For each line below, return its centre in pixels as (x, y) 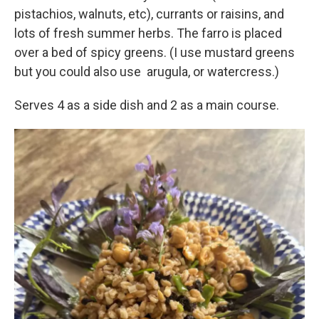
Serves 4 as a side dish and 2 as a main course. (147, 105)
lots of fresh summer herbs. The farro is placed (148, 33)
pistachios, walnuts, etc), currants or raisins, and (149, 14)
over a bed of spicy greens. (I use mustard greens (155, 52)
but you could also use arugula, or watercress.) (147, 71)
